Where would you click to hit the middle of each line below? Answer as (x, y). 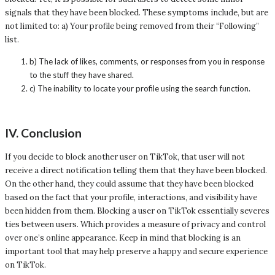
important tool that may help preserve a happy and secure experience (136, 251)
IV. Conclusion (43, 133)
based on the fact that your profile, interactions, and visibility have (131, 197)
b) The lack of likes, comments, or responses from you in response (147, 62)
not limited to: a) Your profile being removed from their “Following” (132, 26)
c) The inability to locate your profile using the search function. (140, 89)
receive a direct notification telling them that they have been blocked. (136, 170)
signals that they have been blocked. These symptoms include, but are (137, 13)
